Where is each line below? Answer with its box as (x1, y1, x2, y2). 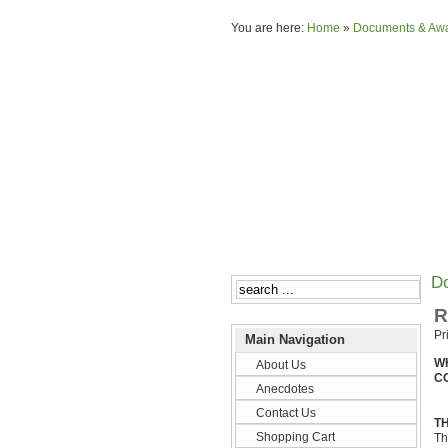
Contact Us (256, 406, 316, 420)
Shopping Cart (256, 430, 335, 444)
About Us (256, 358, 306, 372)
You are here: (231, 21, 307, 35)
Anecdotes (256, 382, 314, 396)
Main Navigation (245, 332, 353, 347)
